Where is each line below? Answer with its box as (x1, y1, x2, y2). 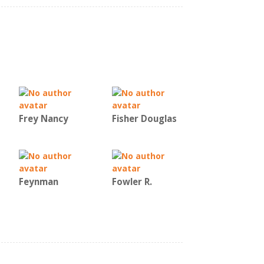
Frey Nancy (19, 113, 68, 125)
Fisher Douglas (112, 113, 177, 125)
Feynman (19, 176, 58, 188)
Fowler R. (112, 176, 152, 188)
